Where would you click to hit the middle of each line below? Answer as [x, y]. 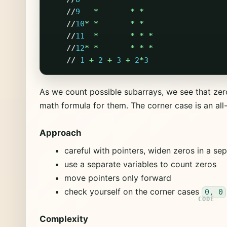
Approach [61, 133]
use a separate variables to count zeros [140, 164]
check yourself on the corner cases [133, 192]
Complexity [64, 219]
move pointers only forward [118, 178]
